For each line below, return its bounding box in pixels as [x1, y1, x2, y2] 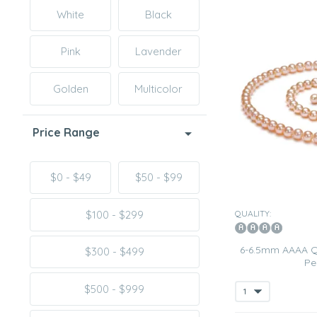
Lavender [135, 45, 183, 59]
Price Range [33, 125, 100, 139]
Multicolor [134, 81, 183, 96]
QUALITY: [235, 207, 271, 219]
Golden [52, 81, 88, 96]
